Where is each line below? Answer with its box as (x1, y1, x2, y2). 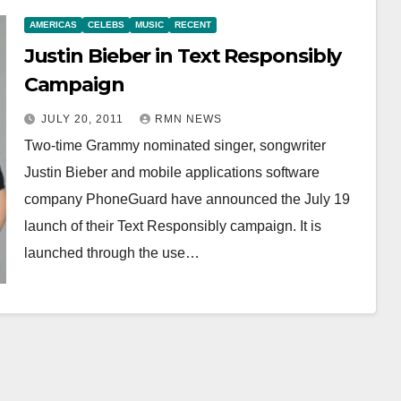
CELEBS (87, 20, 124, 30)
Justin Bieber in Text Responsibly (23, 44, 342, 68)
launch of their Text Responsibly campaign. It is (23, 218, 321, 234)
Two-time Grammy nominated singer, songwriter (23, 138, 326, 153)
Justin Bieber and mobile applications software (23, 165, 320, 180)
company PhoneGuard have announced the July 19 (23, 192, 350, 207)
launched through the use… (23, 245, 200, 260)
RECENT (174, 20, 211, 30)
